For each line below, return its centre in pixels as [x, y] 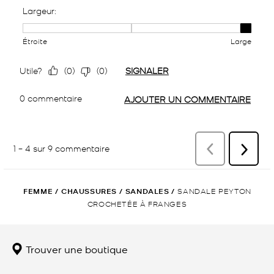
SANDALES [147, 191]
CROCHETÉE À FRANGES [137, 203]
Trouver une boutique [76, 249]
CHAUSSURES [89, 191]
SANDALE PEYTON [214, 190]
